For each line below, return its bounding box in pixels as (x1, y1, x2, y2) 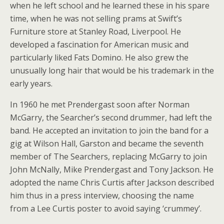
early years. (10, 78, 52, 89)
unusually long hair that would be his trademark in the (10, 65, 214, 76)
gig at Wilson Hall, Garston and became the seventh (10, 138, 203, 149)
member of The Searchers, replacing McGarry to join (10, 151, 207, 162)
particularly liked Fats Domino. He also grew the (10, 52, 188, 63)
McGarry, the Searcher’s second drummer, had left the (10, 112, 212, 123)
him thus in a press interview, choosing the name (10, 190, 194, 201)
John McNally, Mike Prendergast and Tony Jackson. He (10, 164, 213, 175)
